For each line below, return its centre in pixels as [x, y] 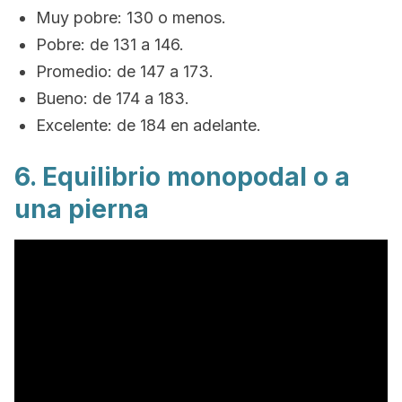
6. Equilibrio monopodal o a [182, 177]
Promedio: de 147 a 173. [125, 71]
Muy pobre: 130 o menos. [131, 17]
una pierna [82, 209]
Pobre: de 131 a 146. [110, 44]
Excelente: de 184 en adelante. [149, 125]
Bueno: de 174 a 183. [113, 98]
